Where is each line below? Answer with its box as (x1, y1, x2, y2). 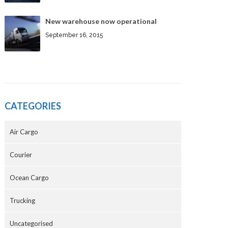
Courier (10, 151, 33, 159)
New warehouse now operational (45, 17, 157, 26)
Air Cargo (10, 128, 39, 136)
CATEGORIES (5, 100, 62, 112)
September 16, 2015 (45, 32, 103, 39)
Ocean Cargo (10, 174, 49, 182)
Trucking (10, 196, 36, 205)
